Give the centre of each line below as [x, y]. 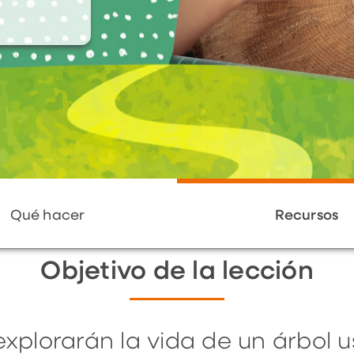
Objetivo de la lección [177, 271]
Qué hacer [47, 215]
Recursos [307, 215]
